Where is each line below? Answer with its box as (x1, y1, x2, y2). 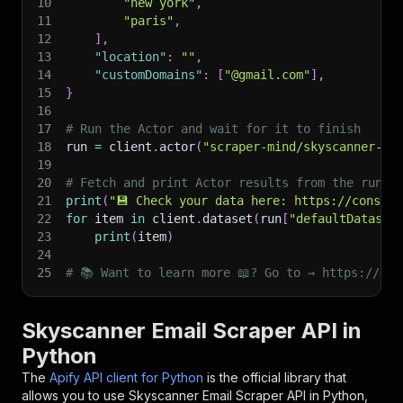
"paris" (123, 13, 174, 28)
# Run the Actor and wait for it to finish (66, 121, 361, 136)
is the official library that (207, 370, 346, 385)
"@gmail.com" (224, 67, 310, 82)
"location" (94, 49, 166, 64)
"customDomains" (94, 67, 202, 82)
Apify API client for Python (49, 370, 203, 385)
